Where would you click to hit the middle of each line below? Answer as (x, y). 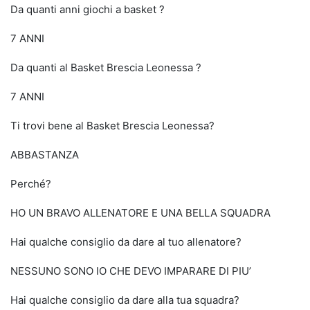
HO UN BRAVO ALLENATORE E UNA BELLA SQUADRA (140, 213)
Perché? (31, 184)
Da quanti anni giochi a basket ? (88, 9)
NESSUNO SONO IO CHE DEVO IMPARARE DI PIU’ (131, 271)
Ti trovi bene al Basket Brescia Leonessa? (112, 126)
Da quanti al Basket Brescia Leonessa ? (106, 67)
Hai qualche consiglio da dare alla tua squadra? (125, 300)
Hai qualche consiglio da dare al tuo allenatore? (126, 242)
